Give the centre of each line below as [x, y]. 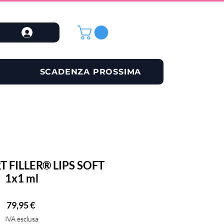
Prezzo [48, 204]
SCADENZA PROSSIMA [90, 71]
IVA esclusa [22, 218]
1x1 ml [22, 178]
